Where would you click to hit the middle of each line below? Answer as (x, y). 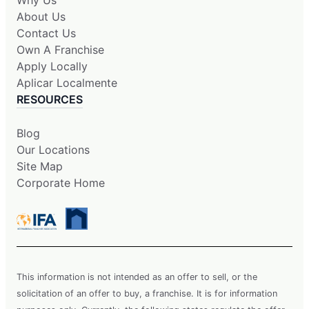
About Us (41, 16)
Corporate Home (61, 182)
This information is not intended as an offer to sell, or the (137, 277)
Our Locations (53, 149)
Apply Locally (52, 66)
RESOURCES (50, 99)
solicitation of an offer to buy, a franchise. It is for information (147, 293)
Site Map (40, 166)
